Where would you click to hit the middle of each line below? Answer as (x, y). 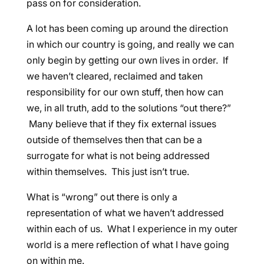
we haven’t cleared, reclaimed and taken (114, 76)
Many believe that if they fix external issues (121, 124)
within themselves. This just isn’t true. (108, 171)
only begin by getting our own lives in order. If (127, 60)
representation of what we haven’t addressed (125, 213)
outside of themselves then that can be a (114, 140)
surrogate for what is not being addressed (118, 156)
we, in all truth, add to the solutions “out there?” (128, 108)
